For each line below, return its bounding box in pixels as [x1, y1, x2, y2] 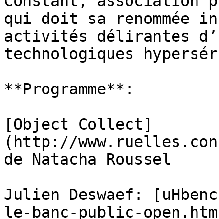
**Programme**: [4, 80, 134, 98]
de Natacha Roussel [4, 151, 171, 168]
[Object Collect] [4, 115, 153, 133]
